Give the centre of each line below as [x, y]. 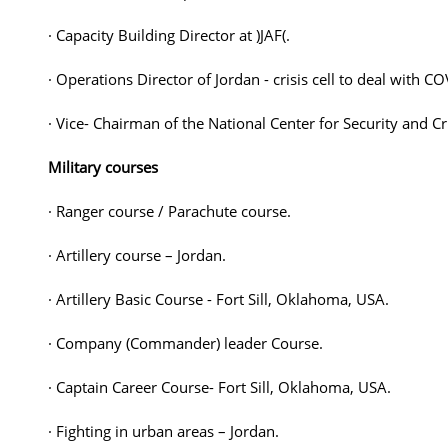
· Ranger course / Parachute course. [169, 211]
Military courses [103, 167]
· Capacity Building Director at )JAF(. [169, 35]
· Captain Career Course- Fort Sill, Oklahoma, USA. [219, 387]
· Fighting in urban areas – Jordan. [163, 431]
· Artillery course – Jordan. [137, 255]
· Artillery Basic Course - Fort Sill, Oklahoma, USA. [218, 299]
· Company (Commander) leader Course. [185, 343]
